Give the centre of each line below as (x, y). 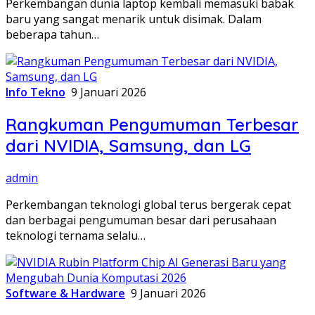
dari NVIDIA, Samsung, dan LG (128, 145)
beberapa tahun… (52, 34)
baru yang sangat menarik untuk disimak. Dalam (134, 19)
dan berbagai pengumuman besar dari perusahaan (141, 220)
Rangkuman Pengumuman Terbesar (152, 124)
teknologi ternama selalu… (76, 235)
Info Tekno (36, 92)
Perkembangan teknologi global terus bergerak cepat (148, 204)
